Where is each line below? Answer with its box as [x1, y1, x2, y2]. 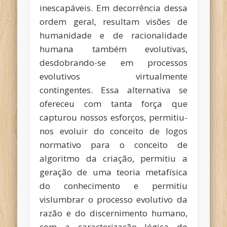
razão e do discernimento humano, [40, 207, 187, 219]
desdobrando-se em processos [40, 57, 187, 69]
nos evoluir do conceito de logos [40, 125, 187, 137]
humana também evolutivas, [40, 43, 187, 55]
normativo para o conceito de [40, 139, 187, 151]
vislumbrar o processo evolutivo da [40, 194, 187, 206]
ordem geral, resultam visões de [40, 16, 187, 28]
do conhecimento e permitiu [40, 180, 187, 192]
